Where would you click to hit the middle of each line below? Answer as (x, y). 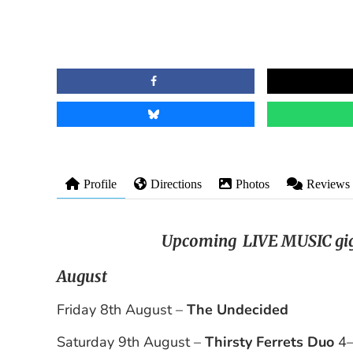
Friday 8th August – (122, 310)
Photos (253, 184)
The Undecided (238, 310)
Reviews (328, 184)
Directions (176, 184)
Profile (100, 184)
